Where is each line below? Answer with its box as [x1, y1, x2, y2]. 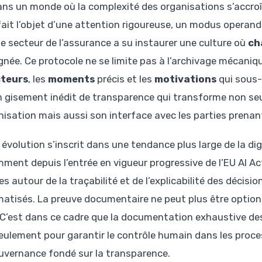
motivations [154, 73, 216, 85]
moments [48, 73, 95, 85]
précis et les [95, 73, 154, 85]
